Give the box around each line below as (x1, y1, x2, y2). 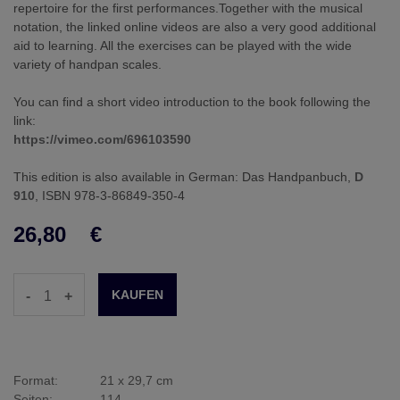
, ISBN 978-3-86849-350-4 (35, 188, 185, 204)
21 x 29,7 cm (100, 373, 173, 388)
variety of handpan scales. (13, 57, 162, 72)
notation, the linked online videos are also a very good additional (13, 20, 376, 35)
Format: (13, 373, 58, 388)
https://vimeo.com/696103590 (13, 132, 191, 147)
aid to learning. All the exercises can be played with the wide (13, 38, 352, 54)
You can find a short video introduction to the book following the (13, 95, 371, 110)
